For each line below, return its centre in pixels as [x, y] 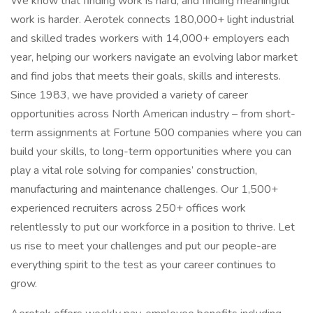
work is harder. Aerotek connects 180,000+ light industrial [152, 20]
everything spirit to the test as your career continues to [143, 265]
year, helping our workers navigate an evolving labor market [154, 57]
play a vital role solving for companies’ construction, [134, 170]
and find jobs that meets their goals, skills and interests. [146, 76]
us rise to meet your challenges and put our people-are [144, 246]
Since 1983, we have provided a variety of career [129, 95]
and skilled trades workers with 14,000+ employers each [150, 38]
